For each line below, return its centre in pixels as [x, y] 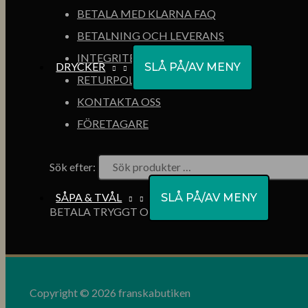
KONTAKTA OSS [119, 102]
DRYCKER [81, 66]
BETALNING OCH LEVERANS [151, 36]
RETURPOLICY [114, 80]
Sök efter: [73, 167]
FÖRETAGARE [113, 124]
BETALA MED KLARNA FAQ [146, 14]
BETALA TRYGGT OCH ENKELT [129, 212]
